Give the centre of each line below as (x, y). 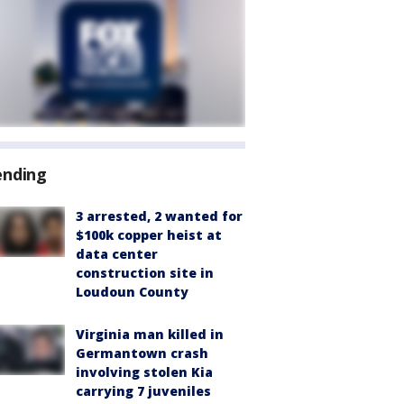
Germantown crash (142, 353)
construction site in (145, 273)
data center (117, 254)
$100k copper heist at (149, 235)
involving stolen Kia (144, 372)
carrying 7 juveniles (143, 391)
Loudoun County (132, 292)
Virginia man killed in (150, 334)
